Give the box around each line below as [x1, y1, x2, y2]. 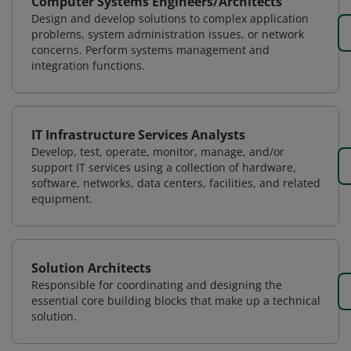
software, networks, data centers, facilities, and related [31, 175, 320, 190]
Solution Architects [31, 259, 151, 277]
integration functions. [31, 58, 145, 73]
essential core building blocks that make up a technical [31, 293, 320, 308]
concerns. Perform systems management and [31, 42, 270, 57]
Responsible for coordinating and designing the [31, 277, 282, 292]
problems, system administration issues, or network [31, 27, 304, 42]
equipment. [31, 191, 92, 206]
